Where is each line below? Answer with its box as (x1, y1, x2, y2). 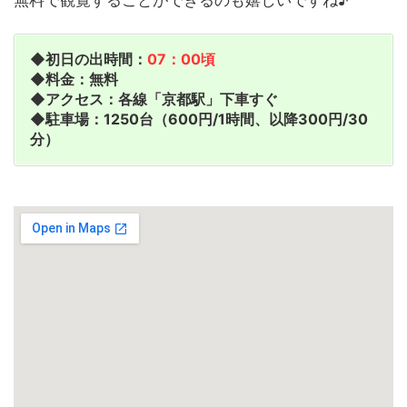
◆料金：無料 (30, 70, 118, 89)
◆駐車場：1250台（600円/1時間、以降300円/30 (30, 110, 368, 129)
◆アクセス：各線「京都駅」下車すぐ (30, 90, 278, 109)
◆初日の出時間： (30, 50, 147, 69)
